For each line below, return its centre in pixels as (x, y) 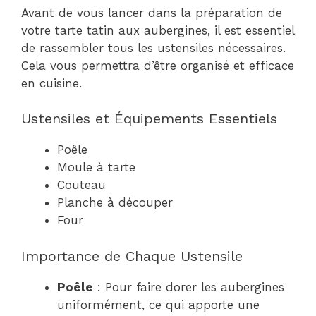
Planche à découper (115, 202)
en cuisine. (51, 83)
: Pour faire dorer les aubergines (189, 287)
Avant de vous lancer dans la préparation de (152, 12)
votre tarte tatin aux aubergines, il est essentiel (158, 30)
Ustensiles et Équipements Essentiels (149, 119)
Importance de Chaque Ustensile (132, 256)
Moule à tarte (96, 167)
